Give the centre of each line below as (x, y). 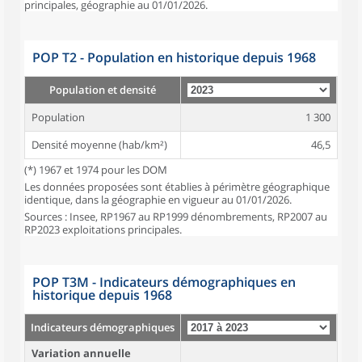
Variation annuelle (81, 353)
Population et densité (103, 90)
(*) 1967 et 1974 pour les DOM (96, 170)
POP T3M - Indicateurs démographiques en (164, 282)
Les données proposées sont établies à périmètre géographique (177, 187)
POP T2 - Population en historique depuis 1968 (174, 57)
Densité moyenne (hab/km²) (99, 145)
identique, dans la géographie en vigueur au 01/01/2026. (158, 200)
